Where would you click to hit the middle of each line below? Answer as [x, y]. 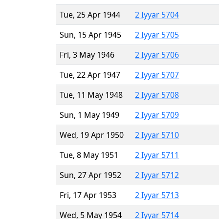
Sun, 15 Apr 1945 [90, 34]
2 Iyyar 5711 [157, 155]
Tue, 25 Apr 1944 [90, 14]
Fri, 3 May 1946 [87, 55]
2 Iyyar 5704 [157, 14]
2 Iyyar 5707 [157, 75]
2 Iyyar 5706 [157, 55]
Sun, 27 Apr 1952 [90, 175]
